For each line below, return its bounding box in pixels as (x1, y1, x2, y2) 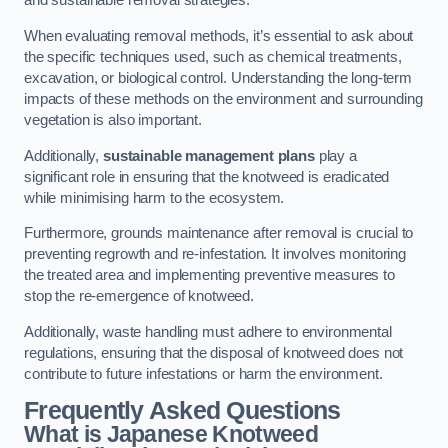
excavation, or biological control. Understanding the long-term (24, 69, 412, 86)
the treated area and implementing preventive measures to (24, 267, 395, 284)
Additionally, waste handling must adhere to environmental (24, 323, 392, 340)
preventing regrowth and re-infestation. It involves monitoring (24, 246, 406, 263)
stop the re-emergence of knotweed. (24, 288, 255, 305)
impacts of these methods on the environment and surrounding (24, 90, 423, 107)
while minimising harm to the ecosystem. (24, 189, 285, 206)
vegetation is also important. (24, 111, 202, 128)
